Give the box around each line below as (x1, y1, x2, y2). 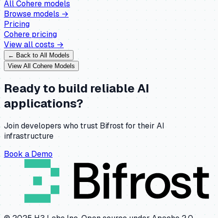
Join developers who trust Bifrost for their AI (4, 120, 164, 131)
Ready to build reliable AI (4, 80, 149, 96)
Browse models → (4, 8, 69, 19)
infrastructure (4, 130, 54, 141)
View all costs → (4, 39, 64, 50)
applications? (4, 95, 83, 111)
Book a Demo (4, 148, 53, 159)
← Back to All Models (8, 51, 70, 59)
